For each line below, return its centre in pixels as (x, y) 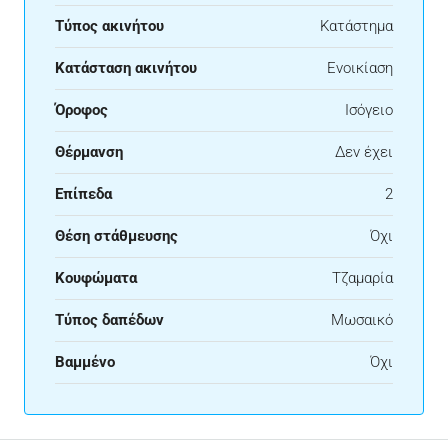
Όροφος (81, 109)
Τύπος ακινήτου (109, 25)
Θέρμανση (89, 151)
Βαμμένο (85, 361)
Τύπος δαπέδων (109, 319)
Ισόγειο (369, 109)
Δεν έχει (364, 151)
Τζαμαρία (362, 277)
